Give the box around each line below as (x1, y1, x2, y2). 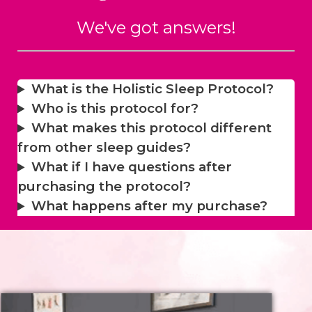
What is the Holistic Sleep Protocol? (31, 81, 274, 97)
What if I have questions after (31, 159, 232, 175)
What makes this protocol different (31, 120, 272, 136)
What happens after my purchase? (31, 198, 267, 214)
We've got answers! (76, 17, 236, 38)
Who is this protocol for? (31, 100, 198, 117)
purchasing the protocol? (17, 178, 191, 195)
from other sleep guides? (17, 139, 191, 156)
